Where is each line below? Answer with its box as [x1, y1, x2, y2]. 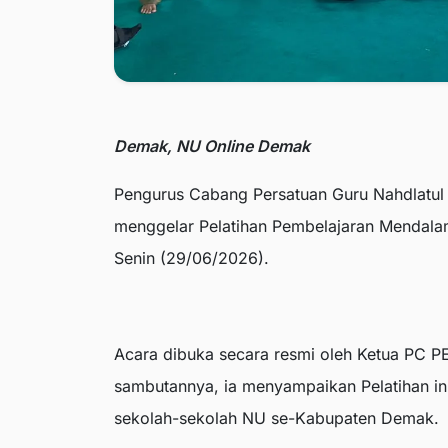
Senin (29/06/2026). [114, 248, 269, 269]
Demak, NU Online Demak [114, 136, 310, 157]
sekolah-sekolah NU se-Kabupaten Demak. [114, 408, 439, 429]
